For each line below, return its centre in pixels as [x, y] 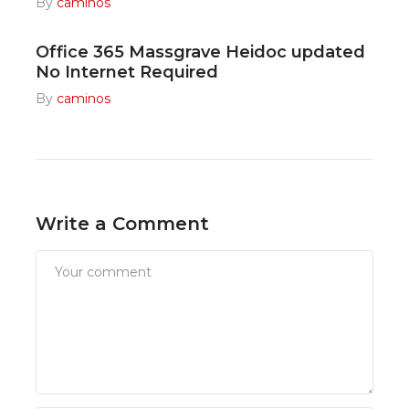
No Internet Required [127, 72]
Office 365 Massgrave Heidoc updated [200, 52]
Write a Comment [122, 224]
